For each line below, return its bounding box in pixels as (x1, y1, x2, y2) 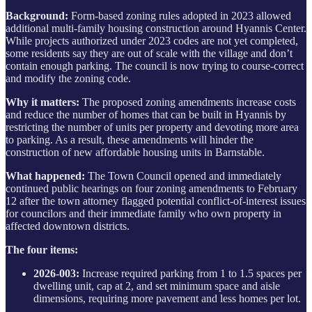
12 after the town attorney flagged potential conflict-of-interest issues (6, 194, 306, 207)
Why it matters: (6, 95, 82, 108)
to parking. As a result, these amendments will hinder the (6, 133, 253, 146)
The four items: (6, 243, 78, 256)
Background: (6, 9, 71, 22)
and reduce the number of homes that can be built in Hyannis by (6, 108, 286, 120)
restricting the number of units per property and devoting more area (6, 120, 299, 133)
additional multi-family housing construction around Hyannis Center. (6, 22, 306, 34)
